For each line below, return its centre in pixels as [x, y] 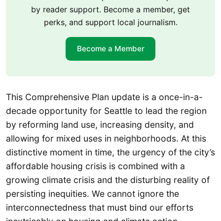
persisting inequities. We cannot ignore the [92, 194]
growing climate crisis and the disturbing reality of [108, 180]
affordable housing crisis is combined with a [95, 166]
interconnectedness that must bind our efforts [100, 208]
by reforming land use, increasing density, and [100, 125]
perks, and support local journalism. [110, 22]
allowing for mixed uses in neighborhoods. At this [106, 139]
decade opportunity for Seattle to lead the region [106, 111]
